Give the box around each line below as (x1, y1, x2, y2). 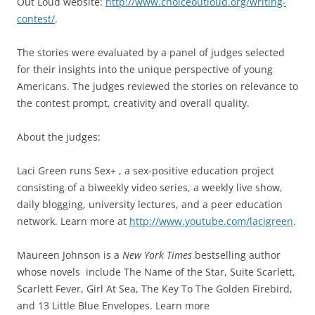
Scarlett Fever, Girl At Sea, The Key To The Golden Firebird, (17, 281, 292, 295)
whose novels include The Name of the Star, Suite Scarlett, (17, 264, 295, 278)
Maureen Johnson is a (17, 247, 122, 262)
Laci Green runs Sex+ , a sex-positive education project (17, 163, 274, 177)
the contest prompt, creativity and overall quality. (17, 96, 250, 110)
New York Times (122, 247, 192, 262)
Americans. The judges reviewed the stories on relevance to (17, 79, 298, 93)
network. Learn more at (17, 214, 129, 228)
